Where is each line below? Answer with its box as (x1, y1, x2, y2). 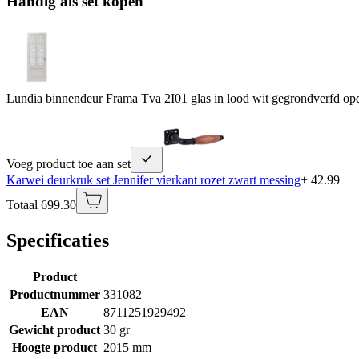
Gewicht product (9, 322, 100, 337)
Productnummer (9, 287, 100, 301)
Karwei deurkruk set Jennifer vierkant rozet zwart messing (6, 172, 301, 187)
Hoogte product (12, 340, 97, 354)
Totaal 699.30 (6, 197, 76, 212)
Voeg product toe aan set (6, 156, 131, 171)
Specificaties (6, 229, 109, 251)
